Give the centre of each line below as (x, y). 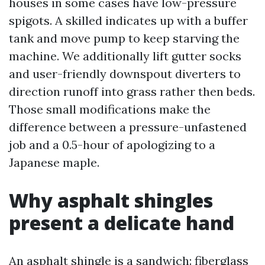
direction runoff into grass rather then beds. (132, 91)
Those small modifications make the (110, 109)
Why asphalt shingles (111, 200)
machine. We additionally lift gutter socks (125, 56)
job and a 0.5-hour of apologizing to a (112, 145)
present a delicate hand (122, 223)
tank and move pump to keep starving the (124, 38)
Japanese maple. (54, 162)
